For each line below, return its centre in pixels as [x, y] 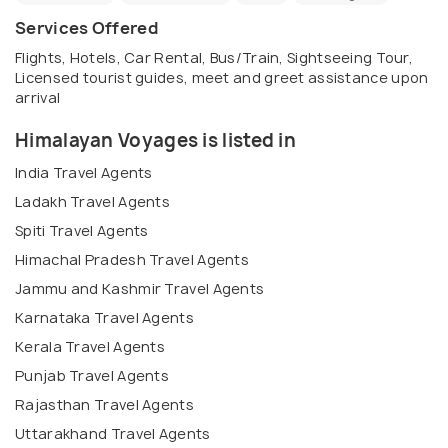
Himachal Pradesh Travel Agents [132, 260]
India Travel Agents [84, 173]
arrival [38, 98]
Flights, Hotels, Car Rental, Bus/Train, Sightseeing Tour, [214, 58]
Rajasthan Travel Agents [104, 405]
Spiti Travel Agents [82, 231]
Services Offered [86, 28]
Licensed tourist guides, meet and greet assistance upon [222, 78]
